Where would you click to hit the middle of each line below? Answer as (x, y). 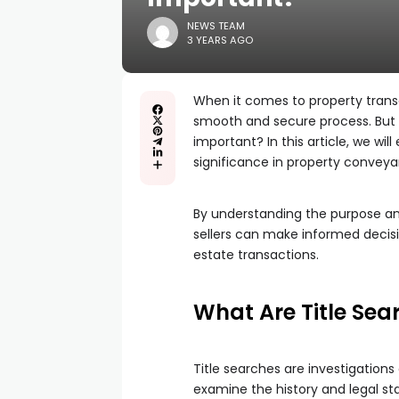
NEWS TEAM (216, 25)
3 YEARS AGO (220, 40)
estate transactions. (256, 255)
